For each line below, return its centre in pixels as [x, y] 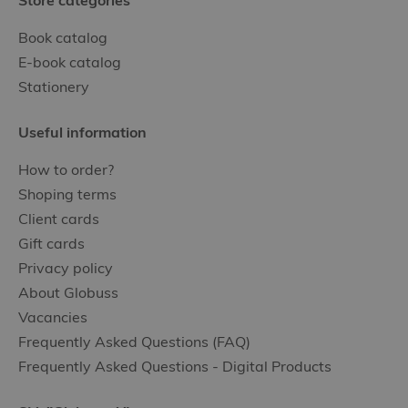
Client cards [59, 219]
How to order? [66, 170]
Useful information [82, 133]
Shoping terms [67, 194]
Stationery [54, 87]
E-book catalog [70, 62]
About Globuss [68, 293]
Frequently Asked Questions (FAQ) [134, 342]
